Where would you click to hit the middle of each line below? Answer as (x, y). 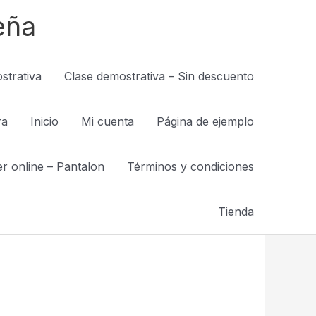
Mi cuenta (108, 121)
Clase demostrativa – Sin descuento (159, 76)
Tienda (236, 212)
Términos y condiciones (190, 166)
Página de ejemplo (205, 121)
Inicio (44, 121)
